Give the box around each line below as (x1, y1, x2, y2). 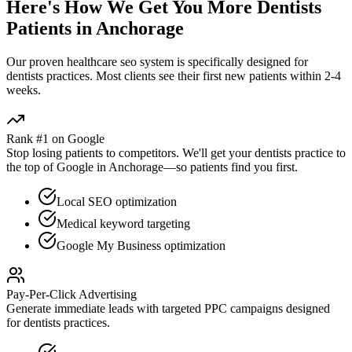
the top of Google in (6, 159, 108, 174)
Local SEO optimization (57, 194, 177, 208)
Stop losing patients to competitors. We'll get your (6, 145, 255, 159)
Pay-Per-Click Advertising (6, 287, 137, 301)
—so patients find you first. (163, 159, 298, 174)
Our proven (6, 54, 67, 68)
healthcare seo (67, 54, 137, 68)
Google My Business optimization (57, 238, 225, 252)
